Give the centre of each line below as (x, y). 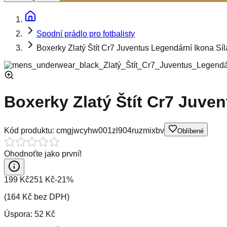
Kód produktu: (30, 130)
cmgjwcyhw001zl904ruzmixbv (110, 130)
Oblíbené (191, 131)
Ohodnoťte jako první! (43, 154)
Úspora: (19, 214)
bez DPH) (51, 197)
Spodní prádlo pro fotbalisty (86, 34)
